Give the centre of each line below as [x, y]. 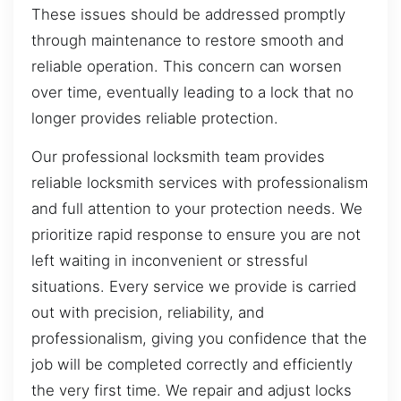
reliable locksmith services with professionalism [200, 183]
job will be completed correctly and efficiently [192, 365]
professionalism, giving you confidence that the [199, 339]
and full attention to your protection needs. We [197, 209]
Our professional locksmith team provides [178, 157]
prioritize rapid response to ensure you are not [196, 235]
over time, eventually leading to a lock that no [192, 92]
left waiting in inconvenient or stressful [170, 261]
